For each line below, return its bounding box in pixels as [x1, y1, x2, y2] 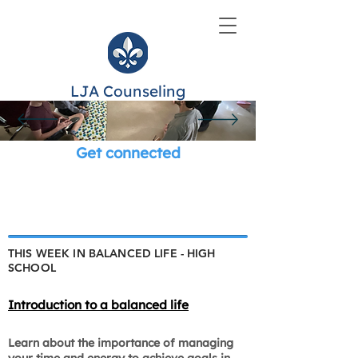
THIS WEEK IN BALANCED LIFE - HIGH [8, 246, 216, 261]
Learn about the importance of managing [8, 336, 233, 350]
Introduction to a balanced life [8, 297, 189, 312]
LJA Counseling [70, 82, 185, 101]
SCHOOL [8, 261, 56, 275]
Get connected [75, 143, 181, 162]
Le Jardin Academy [19, 205, 237, 233]
